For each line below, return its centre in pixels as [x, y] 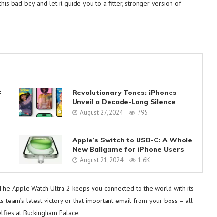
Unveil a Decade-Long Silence [124, 101]
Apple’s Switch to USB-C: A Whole [132, 140]
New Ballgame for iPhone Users [128, 149]
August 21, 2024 [101, 160]
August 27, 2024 [101, 112]
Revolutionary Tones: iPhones [124, 92]
